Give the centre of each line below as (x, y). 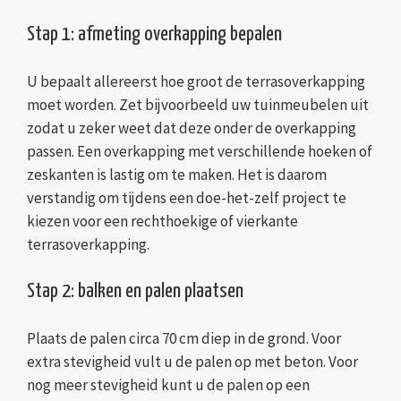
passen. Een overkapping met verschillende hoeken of (200, 151)
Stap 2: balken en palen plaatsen (135, 291)
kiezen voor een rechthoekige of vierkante (162, 221)
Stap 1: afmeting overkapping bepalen (154, 34)
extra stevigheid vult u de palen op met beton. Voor (192, 361)
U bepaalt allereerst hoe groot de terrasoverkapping (196, 81)
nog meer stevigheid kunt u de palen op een (168, 384)
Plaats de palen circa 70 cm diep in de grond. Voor (184, 338)
